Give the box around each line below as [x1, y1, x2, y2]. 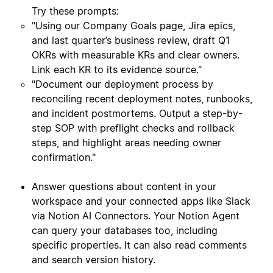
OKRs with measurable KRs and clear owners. [32, 49, 239, 62]
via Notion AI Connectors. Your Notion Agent [32, 210, 239, 222]
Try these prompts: [32, 5, 119, 18]
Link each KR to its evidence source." [32, 63, 202, 76]
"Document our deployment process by [32, 78, 213, 91]
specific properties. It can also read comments [32, 239, 247, 252]
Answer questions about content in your [32, 180, 216, 193]
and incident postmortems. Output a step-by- [32, 107, 243, 120]
